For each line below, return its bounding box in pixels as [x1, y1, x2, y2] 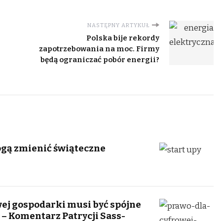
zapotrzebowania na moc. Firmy [39, 44, 159, 53]
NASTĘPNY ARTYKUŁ [87, 21, 149, 29]
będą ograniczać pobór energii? [40, 55, 159, 64]
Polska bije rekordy [86, 33, 159, 42]
